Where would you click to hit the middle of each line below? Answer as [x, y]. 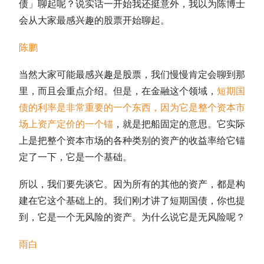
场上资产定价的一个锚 [66, 124]
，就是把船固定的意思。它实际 [179, 124]
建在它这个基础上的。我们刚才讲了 [94, 201]
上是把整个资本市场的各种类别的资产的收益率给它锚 [132, 141]
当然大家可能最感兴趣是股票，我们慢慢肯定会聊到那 [132, 75]
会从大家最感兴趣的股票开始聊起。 [94, 20]
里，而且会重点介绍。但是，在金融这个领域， [118, 91]
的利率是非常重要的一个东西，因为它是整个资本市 [137, 108]
